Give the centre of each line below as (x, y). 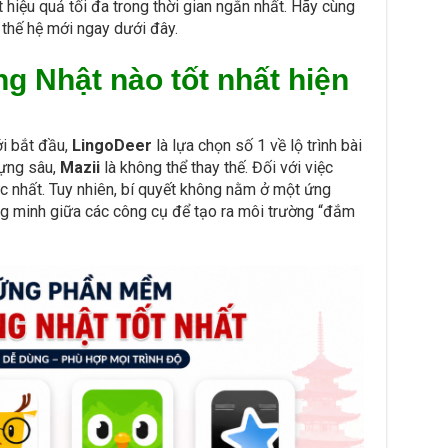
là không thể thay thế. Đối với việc (216, 167)
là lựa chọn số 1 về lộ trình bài (256, 145)
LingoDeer (111, 145)
